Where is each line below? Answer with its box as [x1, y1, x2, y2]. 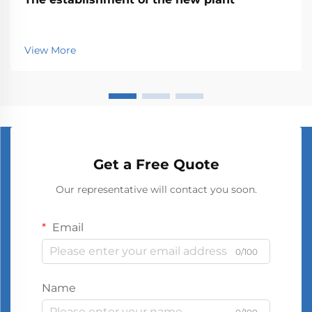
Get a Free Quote [93, 155, 219, 173]
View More [24, 43, 76, 56]
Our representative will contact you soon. [55, 182, 257, 196]
